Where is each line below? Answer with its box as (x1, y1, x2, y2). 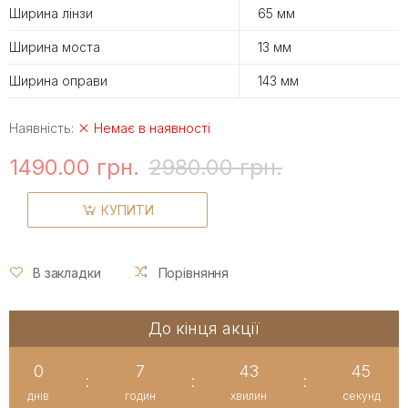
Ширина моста (9, 38, 100, 55)
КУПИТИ (101, 201, 154, 218)
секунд (342, 389, 381, 403)
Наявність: (9, 119, 77, 136)
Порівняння (158, 264, 229, 280)
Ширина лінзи (9, 5, 93, 21)
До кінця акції (148, 319, 260, 339)
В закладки (33, 264, 101, 280)
